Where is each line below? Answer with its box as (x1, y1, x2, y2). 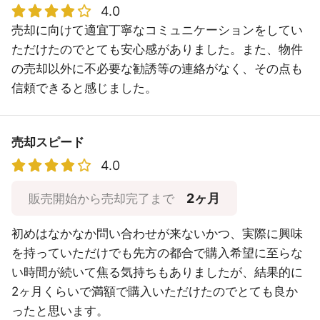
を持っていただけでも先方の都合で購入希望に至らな (11, 246, 303, 260)
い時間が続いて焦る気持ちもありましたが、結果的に (11, 265, 303, 279)
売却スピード (11, 135, 84, 149)
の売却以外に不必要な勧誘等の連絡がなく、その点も (11, 61, 303, 76)
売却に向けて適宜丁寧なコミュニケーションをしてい (11, 23, 303, 37)
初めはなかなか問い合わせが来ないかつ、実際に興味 (11, 226, 303, 241)
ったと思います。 (11, 304, 109, 318)
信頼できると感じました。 (11, 81, 157, 95)
